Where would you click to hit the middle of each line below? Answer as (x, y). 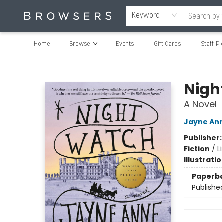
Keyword (145, 15)
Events (125, 43)
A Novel (200, 104)
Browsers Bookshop (40, 64)
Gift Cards (167, 43)
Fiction (196, 149)
